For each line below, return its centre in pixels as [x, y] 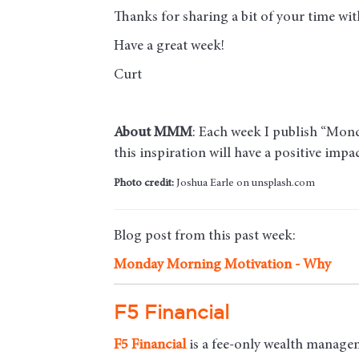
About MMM [153, 133]
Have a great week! [169, 46]
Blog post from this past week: [205, 236]
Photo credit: [144, 183]
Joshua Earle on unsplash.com [244, 183]
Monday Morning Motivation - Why [222, 265]
